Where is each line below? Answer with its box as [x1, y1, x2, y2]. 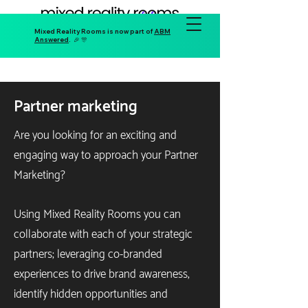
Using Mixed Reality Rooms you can [14, 205, 181, 224]
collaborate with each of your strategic [14, 225, 192, 244]
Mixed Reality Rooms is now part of [34, 27, 154, 35]
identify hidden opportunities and [14, 285, 168, 304]
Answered [34, 36, 69, 43]
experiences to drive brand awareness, [14, 265, 190, 284]
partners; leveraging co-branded [14, 245, 162, 264]
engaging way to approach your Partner [14, 146, 198, 165]
